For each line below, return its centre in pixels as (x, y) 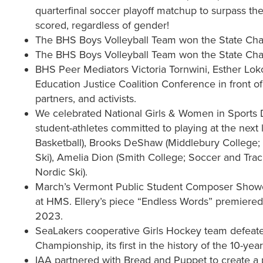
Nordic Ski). (61, 172)
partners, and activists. (86, 99)
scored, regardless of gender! (102, 26)
